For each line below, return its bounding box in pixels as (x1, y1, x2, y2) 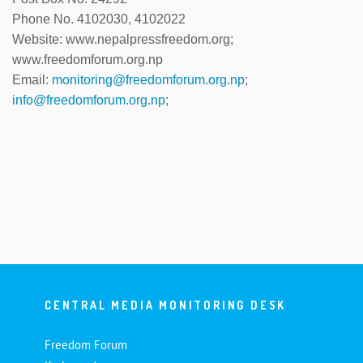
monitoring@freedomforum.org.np (52, 72, 245, 87)
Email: (12, 72, 52, 87)
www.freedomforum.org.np (12, 52, 163, 66)
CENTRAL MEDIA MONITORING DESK (45, 297, 287, 312)
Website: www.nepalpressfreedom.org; (12, 32, 233, 46)
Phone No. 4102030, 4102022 (12, 11, 186, 26)
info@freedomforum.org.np (12, 92, 165, 107)
